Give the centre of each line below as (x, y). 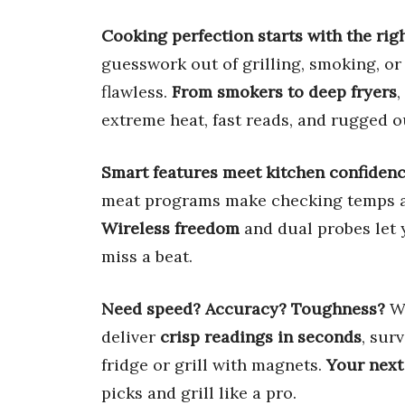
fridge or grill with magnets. (214, 364)
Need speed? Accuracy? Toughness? (243, 308)
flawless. (137, 91)
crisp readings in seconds (261, 336)
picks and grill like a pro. (199, 392)
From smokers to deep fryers (284, 91)
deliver (131, 336)
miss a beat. (147, 256)
